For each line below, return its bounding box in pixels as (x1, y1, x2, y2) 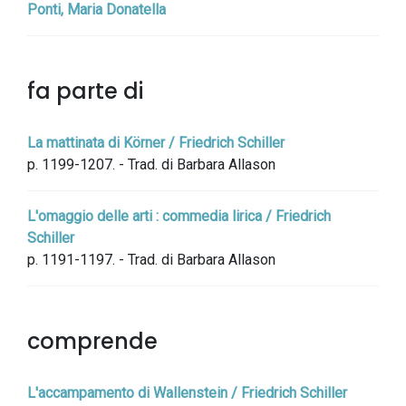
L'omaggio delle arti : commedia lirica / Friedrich (27, 208, 331, 225)
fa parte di (27, 76, 143, 106)
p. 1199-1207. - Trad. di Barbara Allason (27, 156, 275, 173)
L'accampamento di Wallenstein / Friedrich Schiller (27, 384, 347, 401)
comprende (27, 326, 158, 356)
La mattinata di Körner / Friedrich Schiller (27, 134, 285, 151)
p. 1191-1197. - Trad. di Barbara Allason (27, 251, 275, 268)
